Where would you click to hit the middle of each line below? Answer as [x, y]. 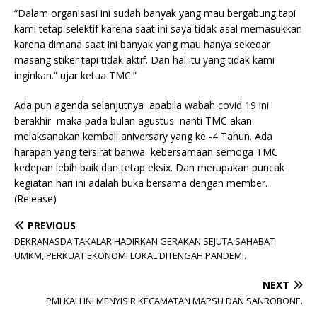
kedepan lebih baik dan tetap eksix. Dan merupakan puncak [149, 168]
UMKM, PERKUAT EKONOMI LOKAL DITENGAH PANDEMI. [130, 256]
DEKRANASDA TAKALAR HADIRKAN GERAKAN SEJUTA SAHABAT [144, 242]
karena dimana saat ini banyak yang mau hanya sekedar [142, 45]
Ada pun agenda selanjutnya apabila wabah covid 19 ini [142, 105]
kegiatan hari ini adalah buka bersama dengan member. [141, 183]
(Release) [35, 199]
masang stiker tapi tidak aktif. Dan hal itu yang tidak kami [144, 60]
